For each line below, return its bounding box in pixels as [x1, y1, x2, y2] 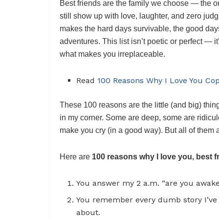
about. [76, 207, 101, 217]
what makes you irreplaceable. [60, 49, 165, 58]
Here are [60, 152, 92, 161]
